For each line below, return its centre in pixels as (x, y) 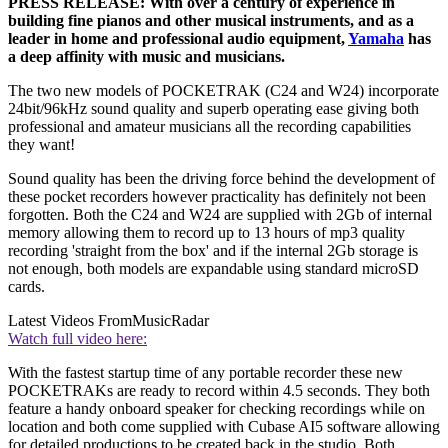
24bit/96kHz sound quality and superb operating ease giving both (213, 108)
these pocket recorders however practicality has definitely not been (217, 196)
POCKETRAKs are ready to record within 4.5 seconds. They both (219, 390)
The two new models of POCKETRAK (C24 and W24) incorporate (223, 90)
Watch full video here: (77, 338)
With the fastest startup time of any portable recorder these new (205, 372)
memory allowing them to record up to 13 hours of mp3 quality (206, 232)
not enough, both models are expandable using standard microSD (213, 268)
